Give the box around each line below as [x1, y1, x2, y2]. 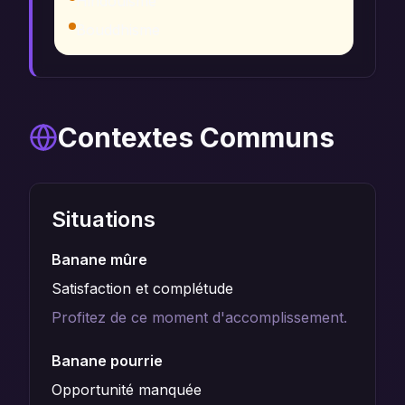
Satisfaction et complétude [52, 279, 233, 297]
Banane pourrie [52, 352, 163, 370]
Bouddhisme [76, 21, 160, 39]
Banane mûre [52, 250, 147, 268]
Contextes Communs [58, 121, 334, 154]
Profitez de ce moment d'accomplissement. [52, 308, 347, 326]
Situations [52, 206, 155, 232]
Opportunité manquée [52, 381, 202, 399]
